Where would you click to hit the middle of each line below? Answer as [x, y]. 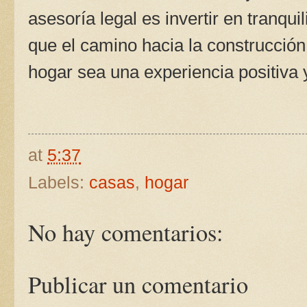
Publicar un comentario [138, 285]
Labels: [59, 183]
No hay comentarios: [126, 233]
